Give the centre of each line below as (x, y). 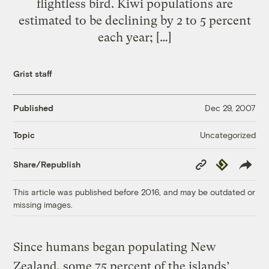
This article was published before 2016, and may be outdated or (134, 192)
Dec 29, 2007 (230, 108)
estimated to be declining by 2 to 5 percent (134, 20)
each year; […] (134, 37)
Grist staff (33, 73)
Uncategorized (228, 134)
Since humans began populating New (115, 247)
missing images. (43, 204)
